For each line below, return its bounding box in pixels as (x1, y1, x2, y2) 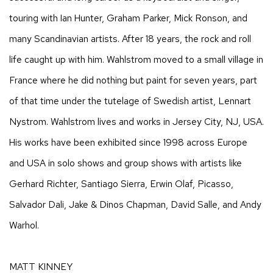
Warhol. (9, 218, 39, 232)
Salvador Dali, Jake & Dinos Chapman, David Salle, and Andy (9, 197, 261, 211)
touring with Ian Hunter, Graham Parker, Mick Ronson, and (9, 11, 247, 24)
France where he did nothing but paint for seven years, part (9, 73, 257, 87)
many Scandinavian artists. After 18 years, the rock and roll (9, 32, 251, 45)
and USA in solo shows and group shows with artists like (9, 156, 242, 169)
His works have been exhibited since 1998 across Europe (9, 135, 247, 149)
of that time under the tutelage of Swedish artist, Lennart (9, 94, 251, 107)
